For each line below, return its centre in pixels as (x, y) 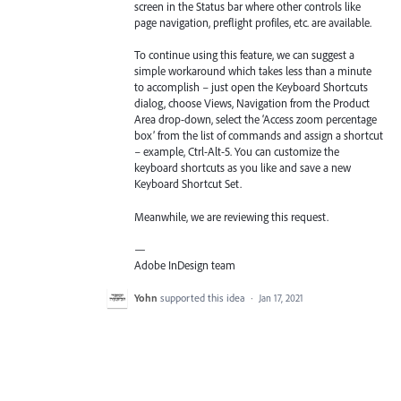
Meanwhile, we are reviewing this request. (231, 216)
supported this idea (204, 298)
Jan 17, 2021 (281, 298)
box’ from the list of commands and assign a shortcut (259, 136)
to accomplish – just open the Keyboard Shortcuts (251, 87)
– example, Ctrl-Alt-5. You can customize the (237, 152)
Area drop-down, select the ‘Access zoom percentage (256, 119)
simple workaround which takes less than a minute (253, 71)
